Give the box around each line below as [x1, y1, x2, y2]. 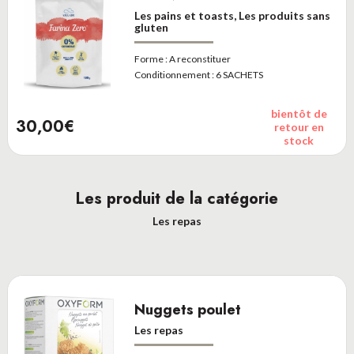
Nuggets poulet [134, 299, 241, 320]
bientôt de [270, 107, 327, 120]
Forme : [134, 53, 168, 65]
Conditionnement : [134, 69, 214, 81]
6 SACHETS [215, 69, 263, 81]
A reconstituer [168, 53, 231, 65]
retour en [273, 120, 324, 134]
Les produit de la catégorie [76, 187, 278, 210]
